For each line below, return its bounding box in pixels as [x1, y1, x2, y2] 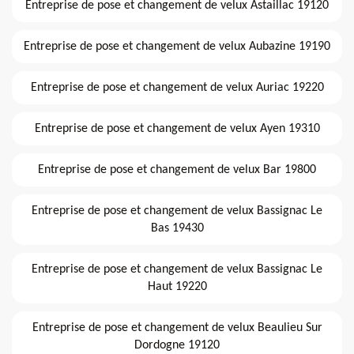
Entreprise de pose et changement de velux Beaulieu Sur [32, 321, 322, 334]
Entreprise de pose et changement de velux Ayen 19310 [34, 122, 320, 135]
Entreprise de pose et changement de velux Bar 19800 [38, 163, 316, 176]
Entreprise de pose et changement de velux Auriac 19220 [30, 81, 324, 94]
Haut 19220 [147, 280, 207, 293]
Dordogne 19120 [134, 338, 220, 352]
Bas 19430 [150, 221, 204, 235]
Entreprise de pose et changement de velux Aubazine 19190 [24, 40, 330, 53]
